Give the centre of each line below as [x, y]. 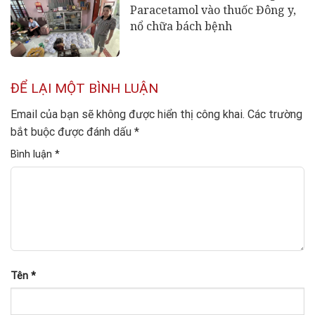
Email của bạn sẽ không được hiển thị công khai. [128, 115]
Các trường [275, 115]
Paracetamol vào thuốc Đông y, [213, 10]
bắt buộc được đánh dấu [72, 132]
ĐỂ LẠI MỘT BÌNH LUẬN [86, 88]
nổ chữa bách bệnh [181, 26]
